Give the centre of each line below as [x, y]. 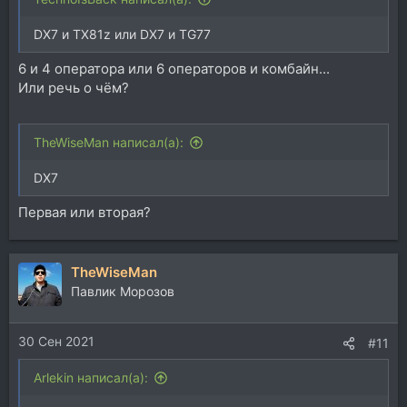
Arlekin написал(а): [91, 377]
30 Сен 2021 [56, 341]
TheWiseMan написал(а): [109, 142]
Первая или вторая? [84, 213]
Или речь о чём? [74, 88]
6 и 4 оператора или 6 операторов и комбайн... [174, 69]
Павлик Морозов [123, 292]
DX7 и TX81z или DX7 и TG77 [122, 34]
